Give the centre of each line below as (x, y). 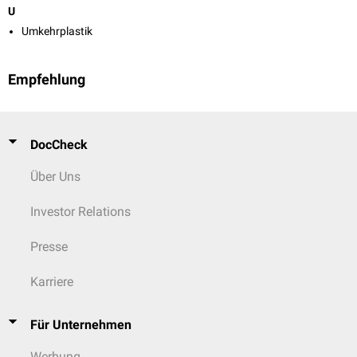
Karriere (52, 282)
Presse (49, 247)
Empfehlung (47, 80)
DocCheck (59, 145)
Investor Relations (80, 212)
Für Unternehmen (81, 325)
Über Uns (55, 177)
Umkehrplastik (57, 31)
